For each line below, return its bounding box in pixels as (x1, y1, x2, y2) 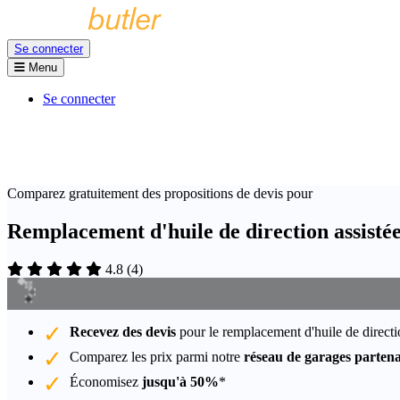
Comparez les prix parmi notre (70, 348, 244, 364)
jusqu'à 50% (142, 373, 219, 389)
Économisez (70, 373, 142, 389)
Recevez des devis (70, 323, 176, 339)
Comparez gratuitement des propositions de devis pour (7, 186, 312, 201)
